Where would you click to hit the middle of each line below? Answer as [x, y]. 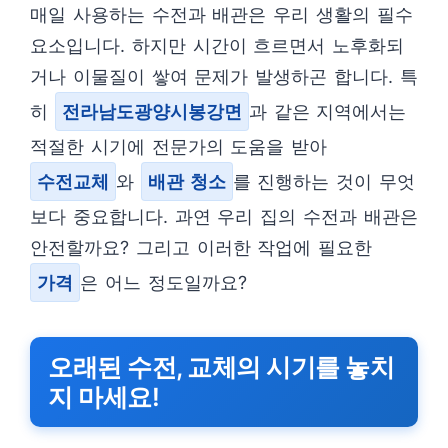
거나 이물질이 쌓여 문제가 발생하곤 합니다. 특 [224, 76]
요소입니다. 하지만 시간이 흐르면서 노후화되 [217, 45]
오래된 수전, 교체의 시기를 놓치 [221, 367]
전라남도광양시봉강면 [151, 111]
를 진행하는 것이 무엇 [324, 181]
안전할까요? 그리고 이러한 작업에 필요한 [201, 247]
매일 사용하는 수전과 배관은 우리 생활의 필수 [221, 14]
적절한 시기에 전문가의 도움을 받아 [179, 146]
